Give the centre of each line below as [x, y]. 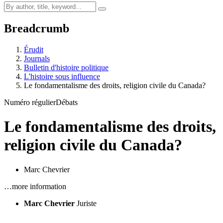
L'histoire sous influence [62, 76]
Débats [67, 102]
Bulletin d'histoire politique [66, 67]
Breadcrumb [37, 28]
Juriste [87, 203]
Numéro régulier [30, 102]
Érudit [34, 49]
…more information [35, 186]
